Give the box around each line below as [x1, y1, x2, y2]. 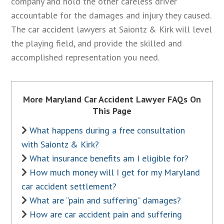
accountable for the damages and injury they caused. [11, 9, 211, 21]
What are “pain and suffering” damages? [29, 194, 181, 206]
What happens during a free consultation [29, 124, 185, 136]
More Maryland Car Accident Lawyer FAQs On [23, 93, 201, 105]
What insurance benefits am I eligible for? [29, 152, 189, 164]
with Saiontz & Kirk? [21, 138, 99, 150]
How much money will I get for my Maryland [29, 166, 200, 178]
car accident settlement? [21, 180, 117, 192]
